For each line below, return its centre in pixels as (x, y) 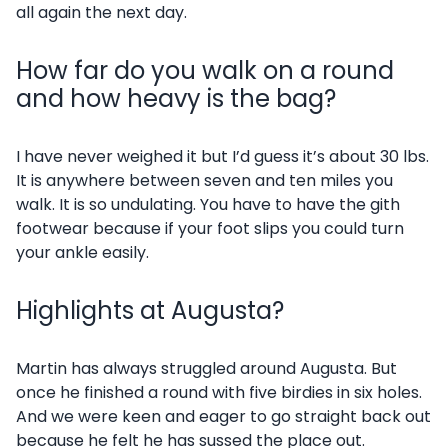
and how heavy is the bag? (176, 98)
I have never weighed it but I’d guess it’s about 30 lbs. (222, 156)
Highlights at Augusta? (150, 310)
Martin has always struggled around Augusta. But (206, 368)
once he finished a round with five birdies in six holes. (219, 392)
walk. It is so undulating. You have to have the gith (208, 204)
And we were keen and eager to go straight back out (223, 416)
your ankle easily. (82, 252)
